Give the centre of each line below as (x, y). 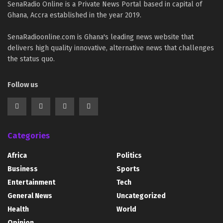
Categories (29, 136)
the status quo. (31, 59)
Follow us (23, 85)
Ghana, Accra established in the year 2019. (74, 15)
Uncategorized (141, 196)
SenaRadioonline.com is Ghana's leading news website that (101, 37)
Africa (17, 156)
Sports (128, 169)
